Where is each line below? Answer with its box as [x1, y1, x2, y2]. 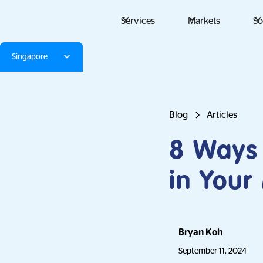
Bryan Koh [178, 228, 222, 237]
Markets [187, 16, 220, 26]
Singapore [12, 53, 48, 60]
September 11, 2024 [178, 247, 247, 255]
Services [120, 16, 155, 26]
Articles [207, 110, 237, 120]
